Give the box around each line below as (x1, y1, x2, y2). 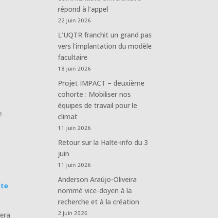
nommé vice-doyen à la (58, 185, 132, 195)
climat (58, 111, 78, 121)
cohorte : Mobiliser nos (58, 89, 131, 99)
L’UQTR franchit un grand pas (58, 30, 152, 39)
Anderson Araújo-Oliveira (58, 174, 137, 184)
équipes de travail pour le (58, 100, 138, 110)
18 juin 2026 (58, 64, 91, 72)
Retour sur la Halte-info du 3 (58, 137, 148, 147)
